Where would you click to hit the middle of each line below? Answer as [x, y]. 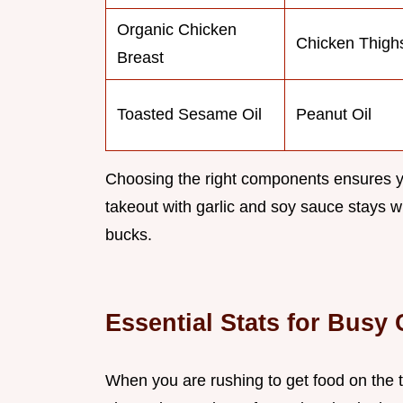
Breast [140, 58]
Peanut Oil [334, 115]
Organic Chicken [177, 30]
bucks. [129, 235]
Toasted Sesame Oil [189, 115]
